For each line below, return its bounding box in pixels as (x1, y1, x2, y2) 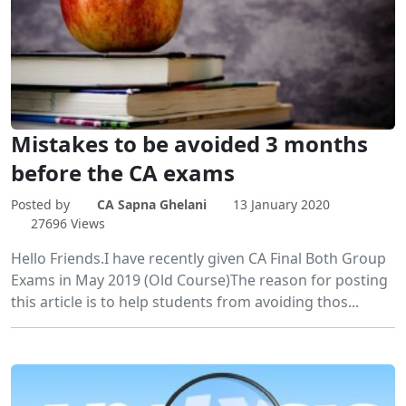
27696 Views (30, 215, 105, 233)
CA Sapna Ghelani (96, 196, 207, 214)
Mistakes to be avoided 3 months (11, 129, 368, 159)
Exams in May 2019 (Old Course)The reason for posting (11, 270, 388, 291)
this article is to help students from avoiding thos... (11, 292, 359, 313)
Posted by (11, 196, 73, 214)
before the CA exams (11, 158, 235, 188)
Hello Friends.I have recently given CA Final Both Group (11, 248, 386, 269)
